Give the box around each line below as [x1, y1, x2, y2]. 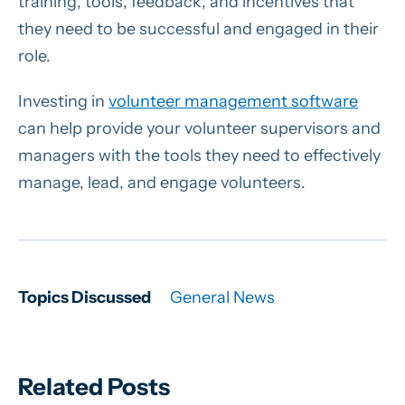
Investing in [18, 90, 108, 111]
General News [169, 287, 275, 307]
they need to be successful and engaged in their [18, 18, 379, 39]
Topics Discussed [18, 287, 151, 307]
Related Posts [18, 372, 170, 401]
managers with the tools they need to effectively [18, 145, 381, 165]
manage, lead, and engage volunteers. [18, 172, 306, 193]
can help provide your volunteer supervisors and [18, 118, 381, 138]
